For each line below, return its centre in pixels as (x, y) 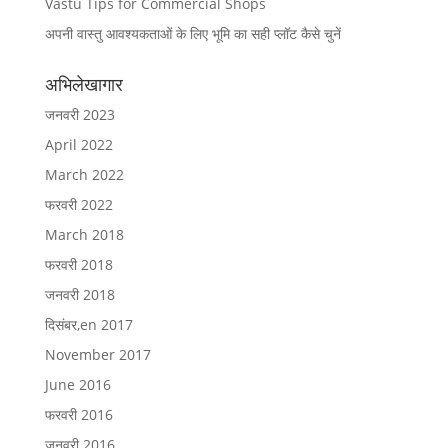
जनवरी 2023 (79, 115)
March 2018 (84, 235)
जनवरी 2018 (79, 295)
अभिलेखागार (83, 84)
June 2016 (77, 385)
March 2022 (84, 175)
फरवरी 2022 (78, 205)
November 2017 (97, 355)
